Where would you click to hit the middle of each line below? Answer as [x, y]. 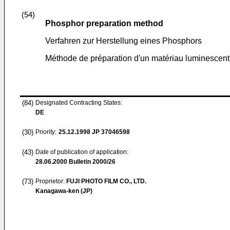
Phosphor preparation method [104, 23]
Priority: [46, 132]
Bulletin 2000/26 [91, 162]
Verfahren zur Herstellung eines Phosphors [123, 41]
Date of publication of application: [82, 152]
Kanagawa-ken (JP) [64, 191]
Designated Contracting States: [79, 103]
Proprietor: [51, 181]
